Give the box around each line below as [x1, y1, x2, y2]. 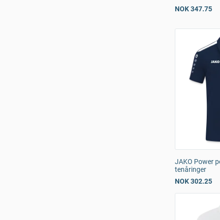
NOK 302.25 [175, 177, 212, 185]
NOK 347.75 [175, 5, 212, 13]
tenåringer [175, 165, 206, 173]
